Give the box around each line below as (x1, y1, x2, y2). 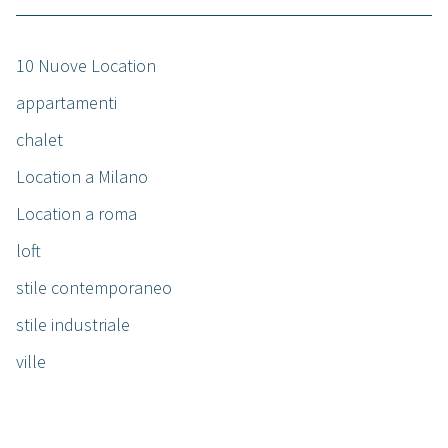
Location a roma (16, 202, 137, 226)
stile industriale (16, 313, 130, 337)
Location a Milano (16, 165, 148, 189)
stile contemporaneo (16, 276, 172, 300)
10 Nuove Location (16, 54, 156, 78)
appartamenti (16, 91, 117, 115)
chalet (16, 128, 63, 152)
